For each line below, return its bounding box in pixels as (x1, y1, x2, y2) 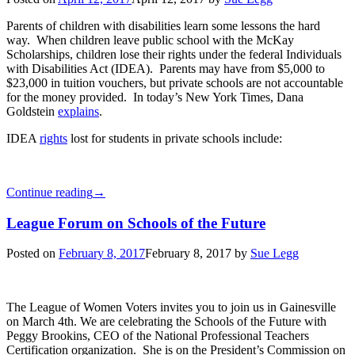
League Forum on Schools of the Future (6, 214, 265, 231)
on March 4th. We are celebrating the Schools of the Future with (6, 315, 326, 329)
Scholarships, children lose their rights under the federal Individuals (6, 47, 342, 61)
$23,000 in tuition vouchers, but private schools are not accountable (6, 75, 343, 90)
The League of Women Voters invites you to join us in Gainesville (6, 300, 336, 315)
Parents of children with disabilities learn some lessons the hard (6, 18, 320, 32)
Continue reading (6, 185, 93, 199)
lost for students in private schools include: (67, 131, 282, 145)
